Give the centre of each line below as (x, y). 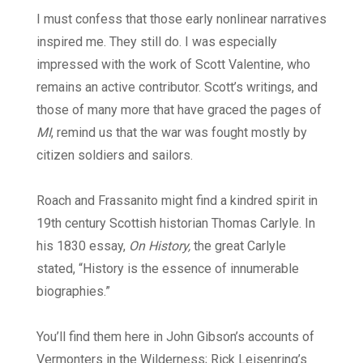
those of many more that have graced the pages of (179, 110)
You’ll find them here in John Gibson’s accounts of (175, 337)
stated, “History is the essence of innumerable (168, 269)
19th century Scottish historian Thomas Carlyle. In (176, 224)
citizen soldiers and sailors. (115, 156)
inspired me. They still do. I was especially (157, 42)
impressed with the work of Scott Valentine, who (173, 65)
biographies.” (73, 292)
